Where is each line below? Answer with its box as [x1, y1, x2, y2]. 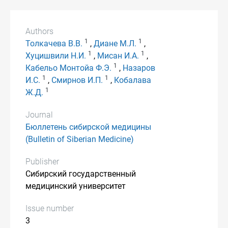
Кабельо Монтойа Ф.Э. [25, 63, 111, 73]
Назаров [123, 63, 155, 73]
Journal [25, 110, 53, 120]
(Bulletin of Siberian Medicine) [25, 134, 134, 144]
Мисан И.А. [97, 51, 139, 61]
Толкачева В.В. [25, 39, 82, 48]
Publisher [25, 157, 59, 166]
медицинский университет [25, 181, 126, 191]
